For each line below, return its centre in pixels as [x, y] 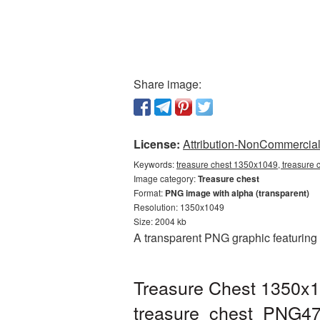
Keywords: [155, 164]
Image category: [166, 178]
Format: [149, 192]
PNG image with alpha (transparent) [237, 193]
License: [157, 144]
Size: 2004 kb [160, 221]
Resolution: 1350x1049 [179, 207]
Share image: [167, 84]
